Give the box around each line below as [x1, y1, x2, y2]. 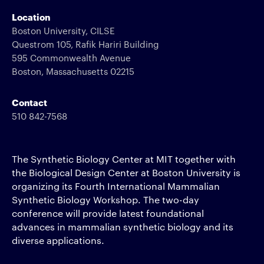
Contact [12, 96, 47, 108]
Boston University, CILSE [12, 24, 115, 37]
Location [12, 11, 50, 22]
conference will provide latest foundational [12, 207, 204, 219]
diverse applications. [12, 234, 104, 246]
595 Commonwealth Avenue [12, 51, 131, 64]
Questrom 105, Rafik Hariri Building [12, 38, 159, 50]
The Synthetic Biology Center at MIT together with [12, 153, 236, 165]
